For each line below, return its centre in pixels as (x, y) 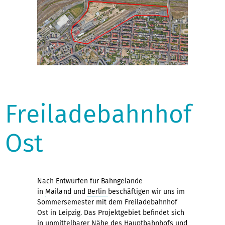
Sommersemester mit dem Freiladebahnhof (107, 202)
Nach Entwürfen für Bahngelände (90, 181)
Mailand (58, 192)
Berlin (98, 192)
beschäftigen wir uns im (147, 192)
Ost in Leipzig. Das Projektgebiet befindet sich (111, 213)
